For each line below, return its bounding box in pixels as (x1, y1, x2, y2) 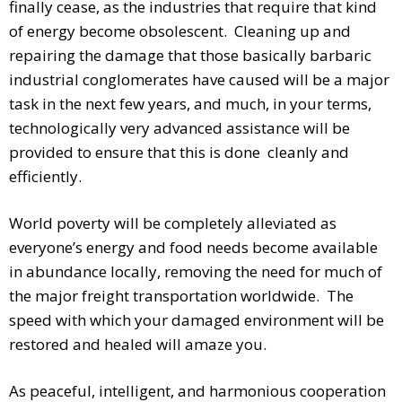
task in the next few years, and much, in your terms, (9, 92, 371, 114)
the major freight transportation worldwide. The (9, 284, 354, 306)
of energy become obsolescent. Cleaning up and (9, 20, 351, 41)
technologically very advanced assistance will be (9, 117, 350, 138)
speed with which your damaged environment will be (9, 309, 384, 330)
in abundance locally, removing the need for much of (9, 260, 382, 282)
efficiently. (9, 165, 82, 187)
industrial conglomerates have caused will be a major (9, 68, 389, 90)
